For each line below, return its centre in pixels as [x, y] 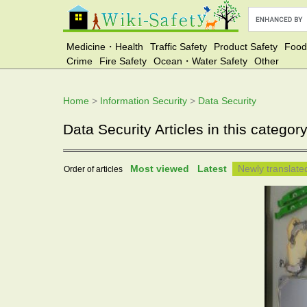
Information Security [144, 101]
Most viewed [160, 169]
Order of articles [94, 170]
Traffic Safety [179, 47]
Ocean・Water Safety [200, 61]
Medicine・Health [105, 47]
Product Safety [246, 47]
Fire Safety [123, 61]
